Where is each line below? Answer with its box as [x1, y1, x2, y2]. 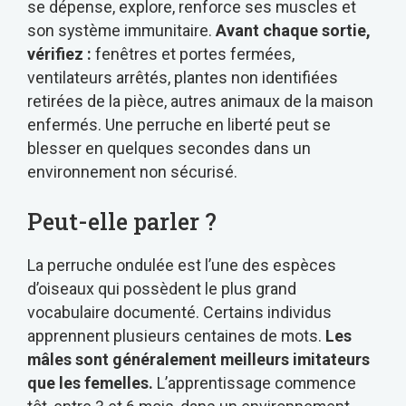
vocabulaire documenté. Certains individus [27, 303, 332, 323]
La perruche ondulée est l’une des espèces [27, 256, 336, 275]
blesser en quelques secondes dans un [27, 139, 311, 159]
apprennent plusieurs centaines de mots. [27, 326, 325, 346]
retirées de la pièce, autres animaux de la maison [27, 92, 373, 111]
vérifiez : [27, 44, 92, 64]
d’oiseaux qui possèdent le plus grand [27, 279, 296, 299]
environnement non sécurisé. [27, 162, 237, 182]
